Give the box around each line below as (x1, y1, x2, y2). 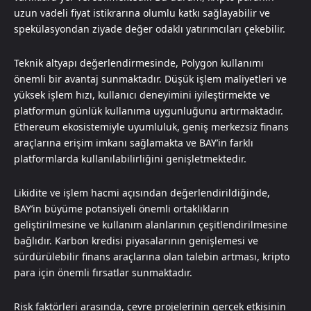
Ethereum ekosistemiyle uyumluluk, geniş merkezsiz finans (14, 119, 289, 133)
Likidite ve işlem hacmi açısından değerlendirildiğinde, (14, 185, 270, 199)
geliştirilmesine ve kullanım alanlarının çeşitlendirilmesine (14, 217, 287, 231)
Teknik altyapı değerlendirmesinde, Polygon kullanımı (14, 56, 264, 69)
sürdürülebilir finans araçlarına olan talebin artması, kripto (14, 249, 289, 263)
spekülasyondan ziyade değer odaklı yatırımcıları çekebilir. (14, 22, 285, 35)
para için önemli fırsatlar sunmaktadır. (14, 265, 192, 279)
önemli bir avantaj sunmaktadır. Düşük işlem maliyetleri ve (14, 72, 287, 85)
